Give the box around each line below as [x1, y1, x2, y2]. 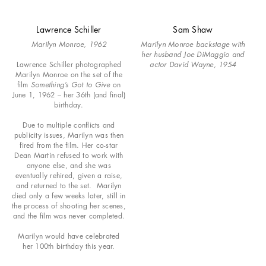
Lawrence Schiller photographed [16, 59, 122, 70]
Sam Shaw [173, 24, 213, 36]
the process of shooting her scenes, [12, 201, 126, 211]
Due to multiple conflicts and [23, 120, 115, 131]
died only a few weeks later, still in [12, 191, 126, 201]
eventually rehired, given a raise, [15, 170, 123, 181]
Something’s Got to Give [30, 80, 110, 90]
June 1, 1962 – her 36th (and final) [12, 90, 126, 100]
